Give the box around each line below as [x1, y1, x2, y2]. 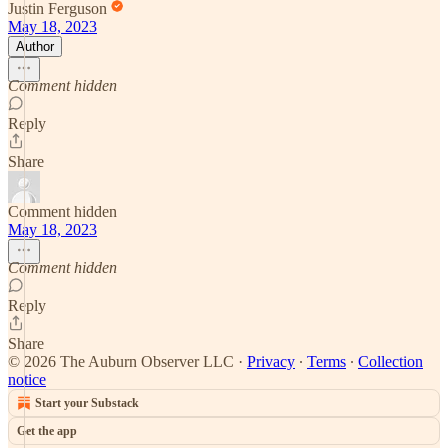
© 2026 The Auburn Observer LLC [8, 352, 234, 370]
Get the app [17, 423, 77, 438]
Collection [358, 352, 423, 370]
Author [16, 38, 54, 54]
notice [8, 370, 46, 388]
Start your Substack [35, 395, 139, 410]
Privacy [247, 352, 295, 370]
